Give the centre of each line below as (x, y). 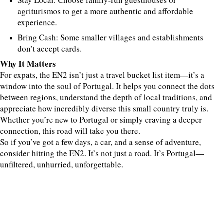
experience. (37, 22)
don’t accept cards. (50, 48)
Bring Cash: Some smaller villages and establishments (110, 37)
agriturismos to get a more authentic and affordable (105, 11)
